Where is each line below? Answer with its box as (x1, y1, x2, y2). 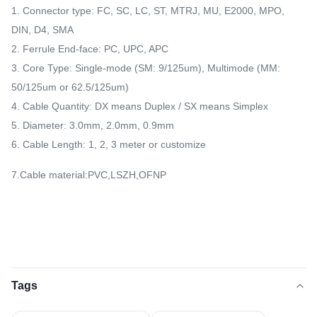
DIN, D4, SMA (11, 23, 74, 35)
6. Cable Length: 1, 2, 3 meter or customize (11, 138, 206, 150)
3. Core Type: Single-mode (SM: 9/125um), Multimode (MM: (11, 62, 280, 74)
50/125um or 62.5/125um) (11, 81, 129, 93)
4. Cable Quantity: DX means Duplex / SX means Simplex (11, 100, 268, 112)
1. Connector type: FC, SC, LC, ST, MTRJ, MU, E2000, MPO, (11, 4, 284, 16)
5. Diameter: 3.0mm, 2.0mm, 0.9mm (11, 119, 174, 131)
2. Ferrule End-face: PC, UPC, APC (11, 42, 168, 54)
